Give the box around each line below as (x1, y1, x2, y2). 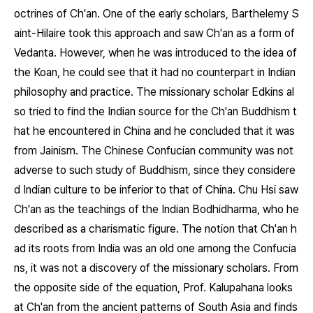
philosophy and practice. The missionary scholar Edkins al (14, 85, 294, 99)
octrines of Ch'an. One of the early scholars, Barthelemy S (14, 7, 299, 20)
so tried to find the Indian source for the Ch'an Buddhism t (14, 105, 297, 118)
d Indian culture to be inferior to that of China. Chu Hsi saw (14, 183, 298, 196)
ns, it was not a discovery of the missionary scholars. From (14, 261, 298, 275)
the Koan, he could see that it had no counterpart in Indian (14, 66, 296, 79)
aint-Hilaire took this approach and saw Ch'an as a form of (14, 27, 295, 40)
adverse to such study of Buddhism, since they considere (14, 163, 296, 177)
